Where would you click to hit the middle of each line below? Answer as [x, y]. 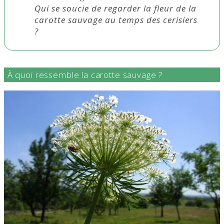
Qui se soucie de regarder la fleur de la [115, 8]
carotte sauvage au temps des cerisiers [116, 20]
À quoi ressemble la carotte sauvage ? [85, 75]
